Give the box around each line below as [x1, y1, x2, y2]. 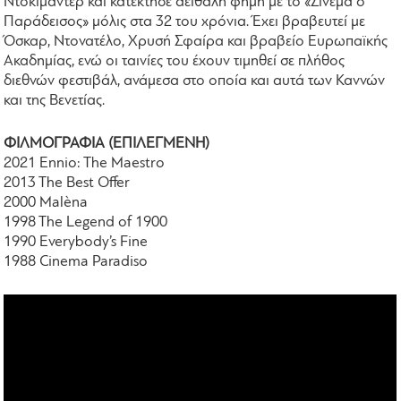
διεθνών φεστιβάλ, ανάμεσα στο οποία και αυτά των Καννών [4, 73, 386, 90]
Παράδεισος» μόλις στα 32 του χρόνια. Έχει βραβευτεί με [4, 14, 366, 30]
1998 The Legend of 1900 [4, 214, 168, 230]
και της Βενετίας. [4, 93, 109, 109]
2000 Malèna [4, 194, 89, 210]
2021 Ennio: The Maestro [4, 155, 166, 171]
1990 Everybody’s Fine [4, 234, 149, 250]
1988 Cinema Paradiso [4, 253, 149, 269]
